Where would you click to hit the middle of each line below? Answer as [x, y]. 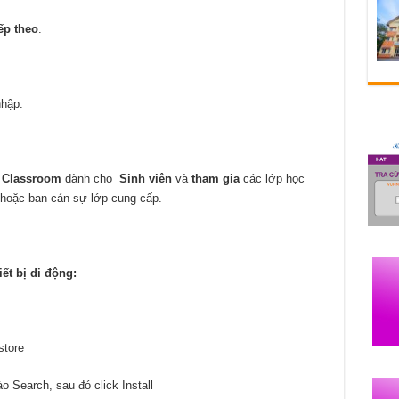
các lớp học [272, 178]
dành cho [88, 178]
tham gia [215, 178]
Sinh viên [143, 178]
